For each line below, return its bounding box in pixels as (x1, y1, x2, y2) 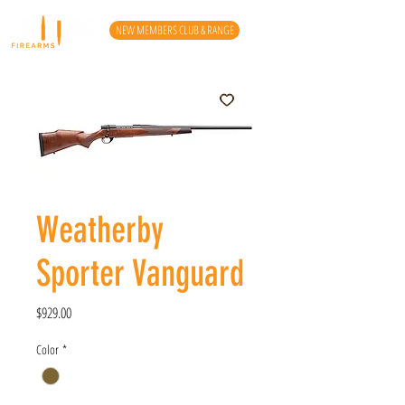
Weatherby (36, 209, 164, 251)
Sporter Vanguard (36, 252, 244, 295)
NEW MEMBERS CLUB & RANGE (115, 22, 234, 38)
